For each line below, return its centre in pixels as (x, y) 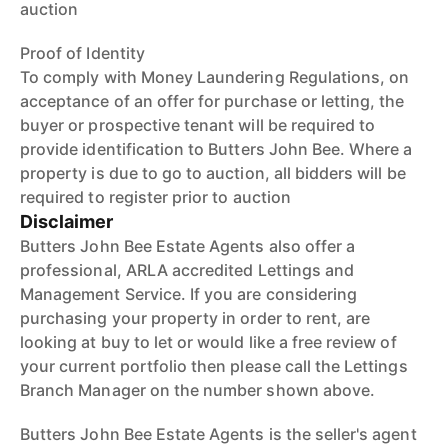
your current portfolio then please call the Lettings (214, 366)
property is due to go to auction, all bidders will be (213, 173)
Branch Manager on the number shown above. (198, 390)
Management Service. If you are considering (189, 294)
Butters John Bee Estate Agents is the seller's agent (218, 434)
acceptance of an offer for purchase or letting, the (212, 101)
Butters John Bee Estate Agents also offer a (188, 246)
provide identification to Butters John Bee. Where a (216, 149)
